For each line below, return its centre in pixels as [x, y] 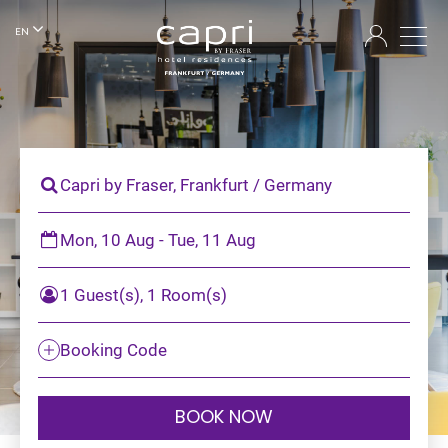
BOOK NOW [224, 418]
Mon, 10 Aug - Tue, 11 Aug [158, 239]
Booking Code [113, 349]
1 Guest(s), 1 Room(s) [143, 294]
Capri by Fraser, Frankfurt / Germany [196, 184]
